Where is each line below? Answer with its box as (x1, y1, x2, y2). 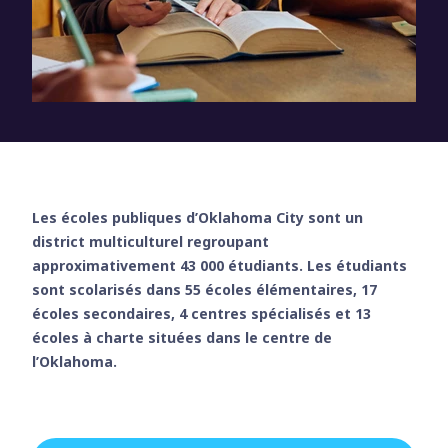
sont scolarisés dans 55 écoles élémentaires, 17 (32, 280, 377, 299)
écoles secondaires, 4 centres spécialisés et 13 (32, 304, 371, 323)
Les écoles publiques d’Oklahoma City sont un (32, 208, 363, 227)
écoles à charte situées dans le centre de (32, 328, 332, 347)
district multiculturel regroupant (32, 232, 269, 251)
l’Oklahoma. (32, 352, 117, 371)
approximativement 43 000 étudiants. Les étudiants (32, 256, 407, 275)
